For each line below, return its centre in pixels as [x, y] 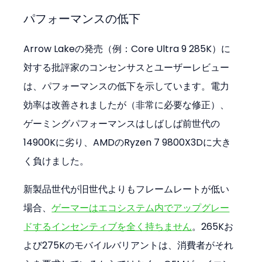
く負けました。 [56, 161]
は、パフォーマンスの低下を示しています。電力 [127, 86]
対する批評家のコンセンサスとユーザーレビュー [127, 67]
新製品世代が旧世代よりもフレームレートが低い [127, 189]
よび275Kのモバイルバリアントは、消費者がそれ [129, 245]
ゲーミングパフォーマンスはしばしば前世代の [122, 123]
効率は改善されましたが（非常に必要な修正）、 [127, 105]
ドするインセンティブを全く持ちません [108, 226]
